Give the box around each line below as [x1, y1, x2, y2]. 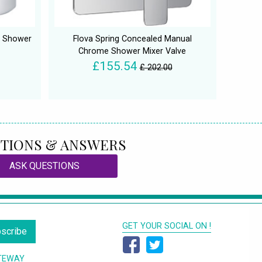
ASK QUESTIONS [9, 160, 80, 172]
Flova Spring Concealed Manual [73, 34, 192, 44]
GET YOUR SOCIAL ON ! [122, 221, 211, 232]
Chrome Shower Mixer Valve [78, 46, 186, 57]
